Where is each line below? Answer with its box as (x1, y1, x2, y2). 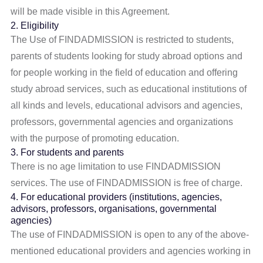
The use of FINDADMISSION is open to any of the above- (11, 230, 249, 240)
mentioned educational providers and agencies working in (11, 246, 251, 256)
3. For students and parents (11, 147, 124, 157)
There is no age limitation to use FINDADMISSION (11, 161, 221, 171)
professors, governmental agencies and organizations (11, 117, 234, 127)
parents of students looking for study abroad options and (11, 51, 243, 61)
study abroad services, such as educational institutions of (11, 84, 247, 94)
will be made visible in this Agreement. (11, 6, 170, 16)
